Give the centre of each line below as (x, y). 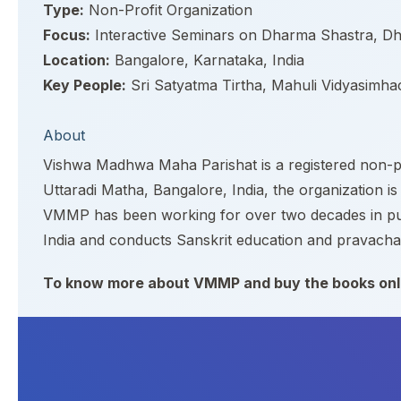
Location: (77, 60)
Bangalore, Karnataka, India (207, 60)
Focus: (67, 35)
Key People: (85, 85)
